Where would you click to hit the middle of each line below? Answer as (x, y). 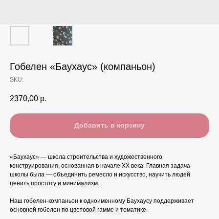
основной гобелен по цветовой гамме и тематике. (79, 209)
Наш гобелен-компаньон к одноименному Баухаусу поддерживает (102, 201)
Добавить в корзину (109, 125)
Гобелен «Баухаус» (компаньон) (83, 66)
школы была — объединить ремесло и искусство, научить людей (100, 174)
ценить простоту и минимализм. (55, 183)
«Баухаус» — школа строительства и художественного (86, 157)
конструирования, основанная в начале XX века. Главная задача (100, 165)
